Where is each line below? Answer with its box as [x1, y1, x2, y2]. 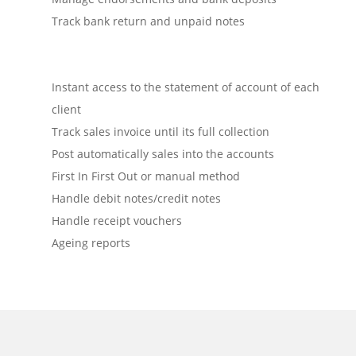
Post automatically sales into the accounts [51, 145, 274, 161]
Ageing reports [51, 234, 130, 250]
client [51, 101, 81, 117]
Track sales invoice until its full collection [51, 123, 269, 139]
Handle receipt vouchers [51, 212, 182, 228]
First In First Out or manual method [51, 168, 240, 184]
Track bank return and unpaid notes [51, 13, 245, 29]
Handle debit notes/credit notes [51, 190, 221, 206]
